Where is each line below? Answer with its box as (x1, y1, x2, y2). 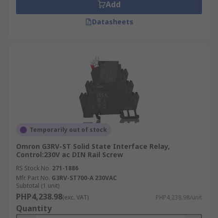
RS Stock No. (16, 164, 51, 172)
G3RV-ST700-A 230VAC (52, 174, 117, 182)
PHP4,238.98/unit (156, 193, 202, 201)
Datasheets (91, 17, 133, 26)
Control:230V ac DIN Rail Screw (16, 150, 123, 159)
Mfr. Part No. (16, 174, 50, 182)
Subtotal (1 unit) (16, 182, 59, 190)
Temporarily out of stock (30, 126, 107, 134)
